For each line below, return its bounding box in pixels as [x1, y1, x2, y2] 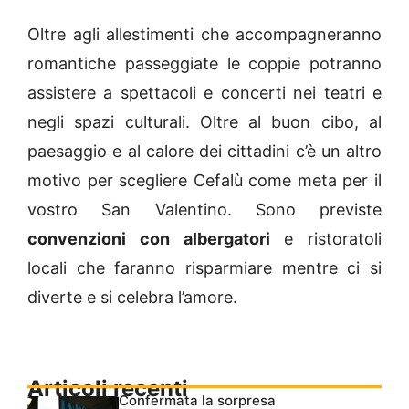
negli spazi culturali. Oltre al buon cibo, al [27, 111, 382, 131]
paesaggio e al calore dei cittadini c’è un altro [27, 141, 382, 161]
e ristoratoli [269, 228, 382, 248]
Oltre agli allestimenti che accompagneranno [27, 24, 382, 44]
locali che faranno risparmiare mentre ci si [27, 257, 382, 278]
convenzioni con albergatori [27, 228, 270, 248]
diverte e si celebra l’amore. [27, 287, 237, 307]
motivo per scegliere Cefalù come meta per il [27, 170, 382, 190]
